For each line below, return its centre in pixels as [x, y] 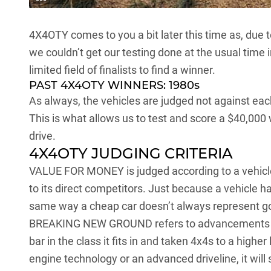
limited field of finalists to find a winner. [122, 70]
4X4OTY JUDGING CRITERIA [131, 154]
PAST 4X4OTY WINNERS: [99, 86]
